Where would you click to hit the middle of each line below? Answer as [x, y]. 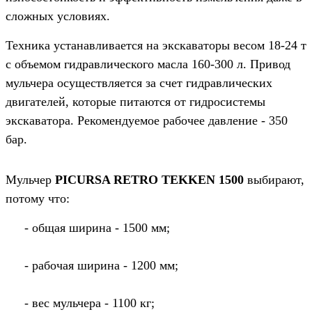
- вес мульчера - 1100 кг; [89, 303]
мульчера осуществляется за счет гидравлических [139, 83]
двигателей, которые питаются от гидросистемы [135, 101]
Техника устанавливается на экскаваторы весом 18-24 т [156, 45]
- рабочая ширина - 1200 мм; [101, 265]
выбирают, [274, 179]
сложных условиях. [58, 16]
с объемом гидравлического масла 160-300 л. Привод [148, 64]
